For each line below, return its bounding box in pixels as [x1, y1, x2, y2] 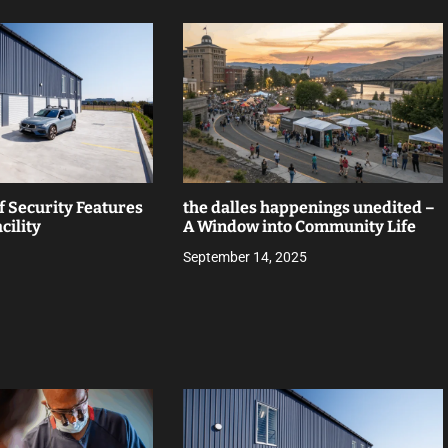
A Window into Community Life [182, 217, 416, 236]
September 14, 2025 [182, 249, 307, 265]
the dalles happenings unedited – [182, 198, 435, 217]
